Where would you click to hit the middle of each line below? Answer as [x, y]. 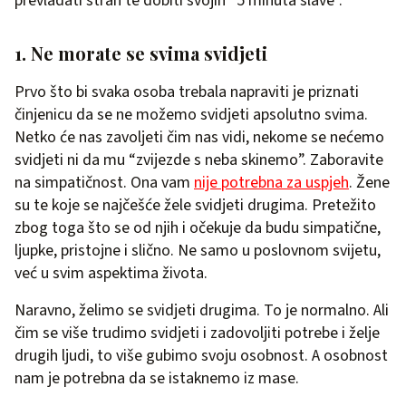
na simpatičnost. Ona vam [104, 183]
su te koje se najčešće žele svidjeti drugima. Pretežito [195, 205]
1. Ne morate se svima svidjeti [141, 53]
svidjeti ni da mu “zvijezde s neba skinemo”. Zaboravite [199, 160]
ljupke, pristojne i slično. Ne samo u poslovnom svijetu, [198, 251]
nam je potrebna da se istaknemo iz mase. [157, 378]
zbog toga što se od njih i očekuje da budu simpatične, [198, 228]
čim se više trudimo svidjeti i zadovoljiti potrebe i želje [197, 333]
